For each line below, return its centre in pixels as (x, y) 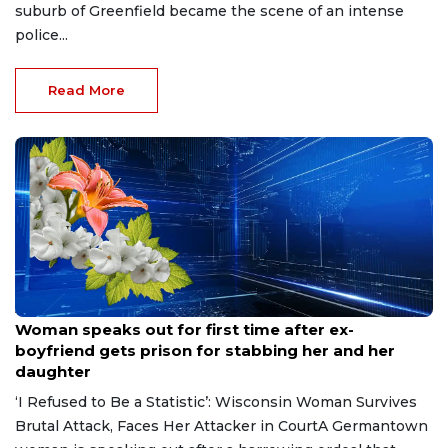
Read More (86, 89)
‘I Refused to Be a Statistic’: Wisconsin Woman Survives (216, 401)
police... (41, 34)
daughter (53, 371)
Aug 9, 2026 (49, 309)
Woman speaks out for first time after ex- (184, 329)
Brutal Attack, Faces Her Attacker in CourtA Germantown (221, 425)
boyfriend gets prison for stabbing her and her (205, 350)
